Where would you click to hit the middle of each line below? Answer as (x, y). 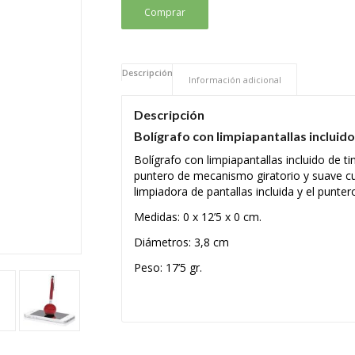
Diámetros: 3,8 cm (181, 242)
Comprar (165, 12)
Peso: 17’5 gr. (168, 267)
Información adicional (235, 80)
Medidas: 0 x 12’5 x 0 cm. (198, 216)
